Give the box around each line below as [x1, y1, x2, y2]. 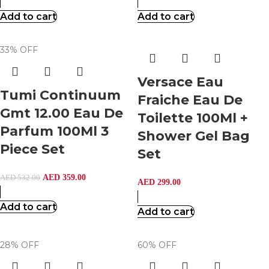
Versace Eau [138, 74, 223, 90]
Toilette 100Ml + [138, 110, 248, 126]
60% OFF [138, 240, 177, 250]
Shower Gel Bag [138, 128, 250, 144]
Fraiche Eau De [138, 92, 243, 108]
